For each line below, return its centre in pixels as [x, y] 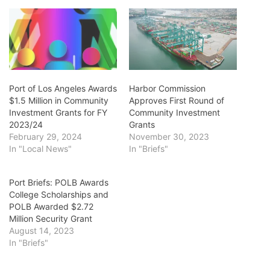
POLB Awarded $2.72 [51, 207]
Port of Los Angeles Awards [63, 89]
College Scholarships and [59, 195]
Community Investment [174, 113]
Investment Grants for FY [58, 113]
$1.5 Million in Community [59, 101]
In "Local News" [40, 149]
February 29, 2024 [46, 137]
